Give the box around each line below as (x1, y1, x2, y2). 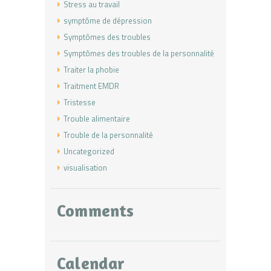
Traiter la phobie (64, 64, 119, 76)
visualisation (64, 162, 107, 174)
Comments (57, 200, 134, 221)
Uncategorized (64, 145, 114, 158)
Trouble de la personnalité (64, 129, 153, 142)
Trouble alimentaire (64, 113, 130, 125)
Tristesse (64, 96, 96, 109)
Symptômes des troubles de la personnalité (64, 47, 214, 60)
